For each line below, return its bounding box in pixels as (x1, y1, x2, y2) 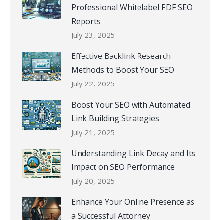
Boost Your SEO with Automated (71, 99, 190, 110)
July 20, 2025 (71, 175, 115, 186)
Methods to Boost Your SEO (71, 64, 174, 75)
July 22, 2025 (71, 78, 115, 88)
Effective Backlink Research (71, 50, 171, 61)
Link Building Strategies (71, 112, 159, 124)
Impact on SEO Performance (71, 161, 175, 172)
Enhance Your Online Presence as (71, 196, 194, 207)
